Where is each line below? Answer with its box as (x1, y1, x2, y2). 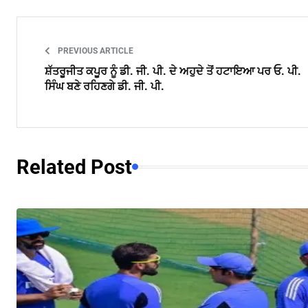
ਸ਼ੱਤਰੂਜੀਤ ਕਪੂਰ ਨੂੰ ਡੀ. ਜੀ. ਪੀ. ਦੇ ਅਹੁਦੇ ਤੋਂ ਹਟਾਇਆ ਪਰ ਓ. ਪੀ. (45, 64, 301, 78)
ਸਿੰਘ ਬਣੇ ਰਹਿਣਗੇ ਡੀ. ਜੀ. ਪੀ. (45, 79, 164, 93)
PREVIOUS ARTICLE (56, 45, 133, 56)
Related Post (16, 155, 132, 179)
